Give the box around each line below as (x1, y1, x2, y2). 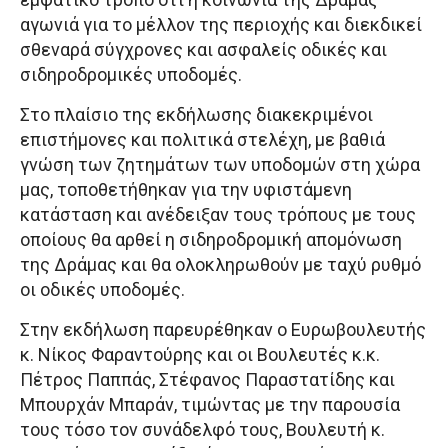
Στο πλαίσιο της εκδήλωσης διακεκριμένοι (20, 104, 373, 125)
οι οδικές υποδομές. (20, 279, 185, 300)
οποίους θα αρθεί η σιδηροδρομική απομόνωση (20, 229, 402, 250)
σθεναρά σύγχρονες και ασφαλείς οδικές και (20, 39, 387, 60)
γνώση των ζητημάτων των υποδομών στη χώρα (20, 154, 420, 175)
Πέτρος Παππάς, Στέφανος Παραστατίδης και (20, 369, 395, 390)
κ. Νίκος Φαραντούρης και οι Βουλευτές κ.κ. (20, 344, 380, 365)
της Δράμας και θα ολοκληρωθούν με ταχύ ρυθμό (20, 254, 421, 275)
